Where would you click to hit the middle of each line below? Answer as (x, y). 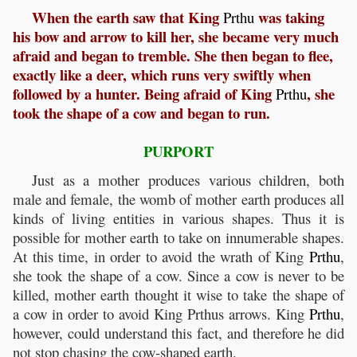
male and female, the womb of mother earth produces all (178, 199)
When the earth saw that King (127, 18)
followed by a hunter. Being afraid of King (144, 94)
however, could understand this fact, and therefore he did (178, 333)
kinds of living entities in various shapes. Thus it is (178, 218)
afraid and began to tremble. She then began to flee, (173, 56)
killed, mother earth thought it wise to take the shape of (178, 295)
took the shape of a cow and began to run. (141, 113)
